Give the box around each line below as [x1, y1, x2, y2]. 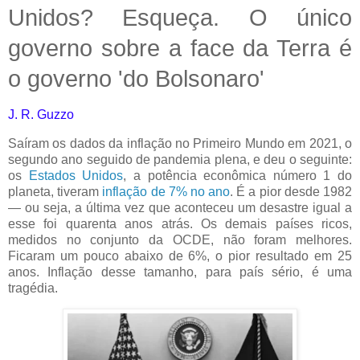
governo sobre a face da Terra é [8, 34, 352, 61]
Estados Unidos [28, 168, 124, 182]
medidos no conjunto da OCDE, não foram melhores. [8, 232, 352, 247]
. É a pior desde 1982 [230, 184, 353, 198]
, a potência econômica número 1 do [123, 168, 352, 182]
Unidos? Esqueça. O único [8, 3, 352, 31]
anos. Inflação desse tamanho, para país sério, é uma [8, 264, 352, 279]
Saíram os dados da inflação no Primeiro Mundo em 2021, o [8, 136, 352, 150]
